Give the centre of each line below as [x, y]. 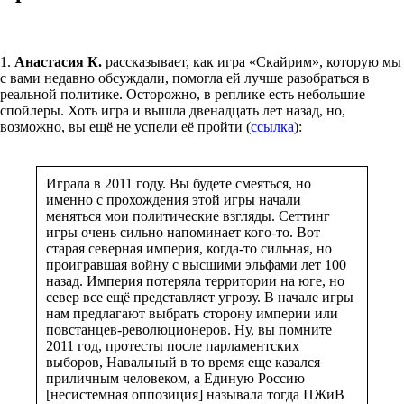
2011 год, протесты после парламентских [173, 345]
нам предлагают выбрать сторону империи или [192, 313]
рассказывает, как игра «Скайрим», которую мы [252, 61]
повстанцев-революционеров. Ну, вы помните [189, 329]
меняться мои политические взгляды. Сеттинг [188, 216]
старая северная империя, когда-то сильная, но [189, 248]
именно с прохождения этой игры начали [174, 199]
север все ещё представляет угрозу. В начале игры [200, 297]
